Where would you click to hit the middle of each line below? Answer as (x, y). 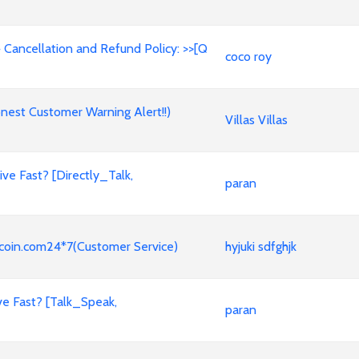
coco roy (248, 56)
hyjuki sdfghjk (261, 246)
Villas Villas (256, 120)
